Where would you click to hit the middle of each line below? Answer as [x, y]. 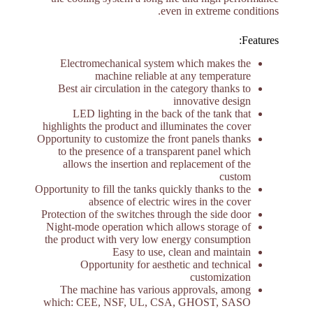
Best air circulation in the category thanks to [155, 88]
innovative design [212, 101]
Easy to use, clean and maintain [182, 252]
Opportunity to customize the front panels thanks [144, 139]
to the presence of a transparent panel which [155, 151]
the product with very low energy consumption [148, 239]
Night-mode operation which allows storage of [149, 227]
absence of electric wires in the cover [170, 202]
